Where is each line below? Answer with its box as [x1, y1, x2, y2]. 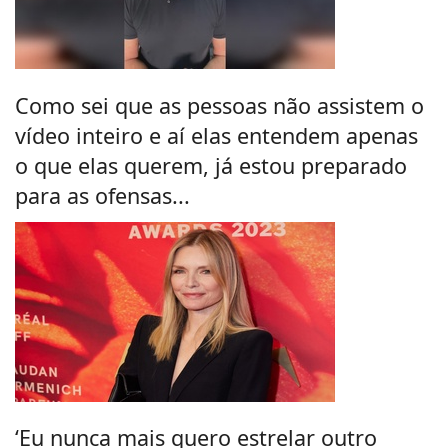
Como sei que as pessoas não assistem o [15, 90, 424, 120]
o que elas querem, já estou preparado [15, 150, 407, 180]
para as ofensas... [15, 180, 190, 210]
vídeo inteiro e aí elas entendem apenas [15, 120, 418, 150]
